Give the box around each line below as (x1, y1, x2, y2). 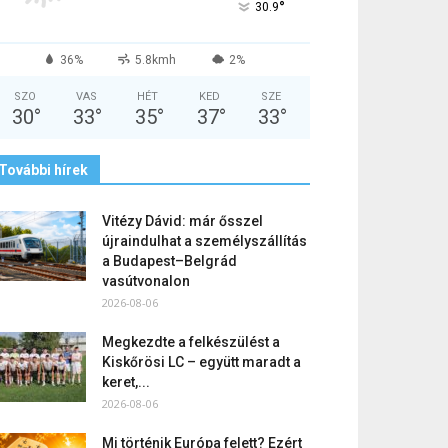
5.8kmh (135, 53, 177, 67)
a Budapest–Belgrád (102, 253, 237, 269)
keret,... (102, 374, 150, 390)
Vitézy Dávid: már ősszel (102, 213, 263, 229)
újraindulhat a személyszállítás (102, 233, 307, 249)
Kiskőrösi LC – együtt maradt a (102, 354, 301, 370)
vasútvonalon (102, 273, 190, 289)
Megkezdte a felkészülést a (102, 334, 280, 350)
